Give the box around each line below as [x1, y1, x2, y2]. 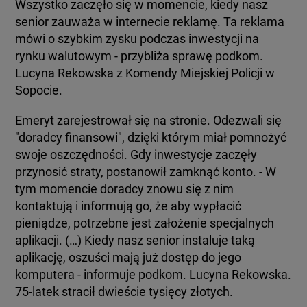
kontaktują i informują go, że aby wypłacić [15, 198, 242, 213]
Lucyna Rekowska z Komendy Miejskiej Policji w [15, 65, 275, 80]
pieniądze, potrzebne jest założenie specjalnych [15, 215, 275, 230]
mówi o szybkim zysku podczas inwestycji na [15, 31, 260, 46]
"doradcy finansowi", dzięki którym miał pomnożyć [15, 130, 287, 145]
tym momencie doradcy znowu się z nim [15, 181, 234, 196]
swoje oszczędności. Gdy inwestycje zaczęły [15, 147, 258, 162]
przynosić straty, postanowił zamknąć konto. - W [15, 164, 277, 179]
